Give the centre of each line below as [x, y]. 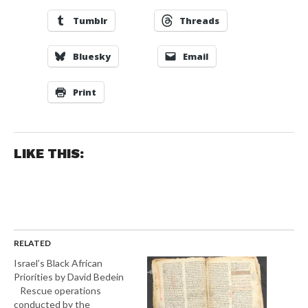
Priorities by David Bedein [68, 277]
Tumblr [90, 20]
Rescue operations [57, 291]
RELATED [32, 243]
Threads [199, 20]
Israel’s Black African [58, 263]
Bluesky [91, 56]
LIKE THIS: [48, 154]
